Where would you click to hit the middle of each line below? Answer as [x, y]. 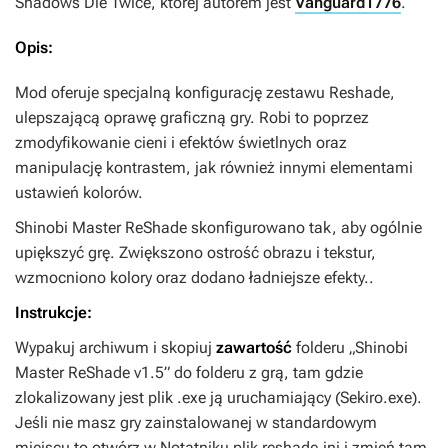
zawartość [256, 348]
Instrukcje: [53, 313]
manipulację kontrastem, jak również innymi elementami [214, 168]
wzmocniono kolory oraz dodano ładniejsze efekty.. [194, 278]
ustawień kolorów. [79, 193]
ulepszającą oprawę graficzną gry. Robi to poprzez [192, 118]
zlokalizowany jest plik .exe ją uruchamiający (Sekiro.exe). [218, 398]
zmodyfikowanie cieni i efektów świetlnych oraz [181, 143]
